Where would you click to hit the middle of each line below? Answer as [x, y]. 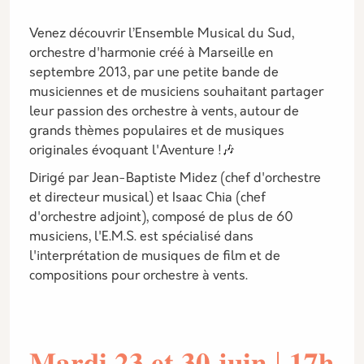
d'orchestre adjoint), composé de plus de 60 [161, 218]
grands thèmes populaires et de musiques [157, 132]
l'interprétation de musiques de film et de [155, 257]
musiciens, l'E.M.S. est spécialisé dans [141, 237]
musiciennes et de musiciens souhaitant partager [176, 93]
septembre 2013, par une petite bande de [154, 73]
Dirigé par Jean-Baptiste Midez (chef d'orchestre [175, 179]
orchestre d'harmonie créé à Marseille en [151, 54]
